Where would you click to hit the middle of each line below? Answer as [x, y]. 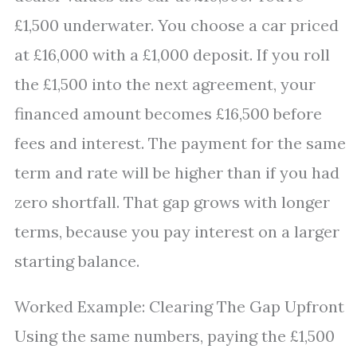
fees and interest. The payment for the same [180, 143]
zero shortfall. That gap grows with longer [172, 202]
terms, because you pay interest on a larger [177, 231]
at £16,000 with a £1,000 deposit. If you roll [172, 55]
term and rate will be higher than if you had [177, 173]
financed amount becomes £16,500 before [168, 114]
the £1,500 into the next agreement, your [165, 84]
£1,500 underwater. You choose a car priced [177, 25]
